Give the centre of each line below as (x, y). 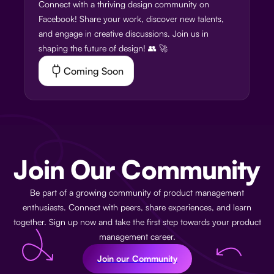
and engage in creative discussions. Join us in (124, 33)
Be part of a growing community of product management (137, 192)
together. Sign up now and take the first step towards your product (137, 222)
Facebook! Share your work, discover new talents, (131, 19)
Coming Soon (94, 71)
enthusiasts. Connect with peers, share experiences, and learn (137, 207)
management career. (137, 236)
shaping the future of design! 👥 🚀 (103, 48)
